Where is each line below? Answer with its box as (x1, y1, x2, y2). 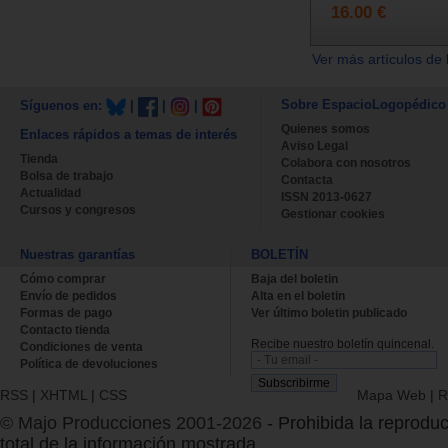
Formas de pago (20, 305, 112, 320)
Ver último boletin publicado (251, 305, 407, 320)
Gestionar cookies (281, 206, 385, 221)
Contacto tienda (20, 322, 110, 337)
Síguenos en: (20, 98, 106, 114)
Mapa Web (357, 386, 426, 403)
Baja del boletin (251, 271, 338, 286)
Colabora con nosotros (281, 155, 411, 170)
